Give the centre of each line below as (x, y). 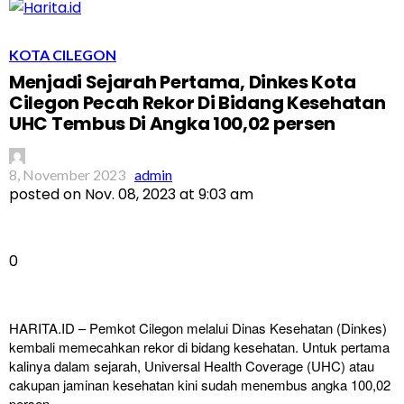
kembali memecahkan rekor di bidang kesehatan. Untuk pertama (199, 347)
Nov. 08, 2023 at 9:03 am (169, 195)
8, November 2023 (67, 175)
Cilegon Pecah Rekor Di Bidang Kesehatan (197, 103)
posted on (45, 195)
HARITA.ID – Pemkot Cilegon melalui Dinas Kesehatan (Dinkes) (198, 328)
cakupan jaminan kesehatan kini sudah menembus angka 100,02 (200, 385)
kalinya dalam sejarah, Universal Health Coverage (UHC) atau (192, 366)
